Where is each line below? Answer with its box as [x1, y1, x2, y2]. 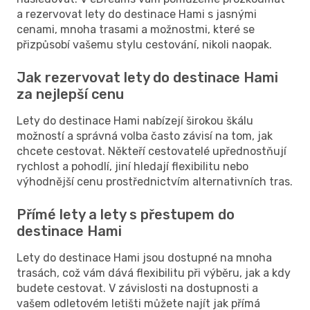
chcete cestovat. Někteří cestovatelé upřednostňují [17, 144, 286, 158]
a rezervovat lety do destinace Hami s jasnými [17, 7, 257, 21]
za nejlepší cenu [17, 85, 124, 102]
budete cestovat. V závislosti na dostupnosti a [17, 281, 258, 295]
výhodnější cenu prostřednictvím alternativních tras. [17, 174, 293, 188]
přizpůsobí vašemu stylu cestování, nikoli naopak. [17, 37, 272, 51]
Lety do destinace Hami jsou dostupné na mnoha [17, 250, 272, 264]
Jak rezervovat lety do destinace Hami [17, 69, 278, 86]
